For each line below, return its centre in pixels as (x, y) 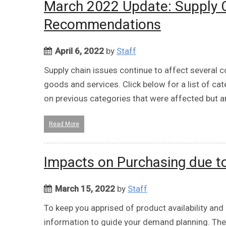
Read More (64, 124)
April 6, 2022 (79, 51)
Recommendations (102, 24)
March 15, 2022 (85, 188)
